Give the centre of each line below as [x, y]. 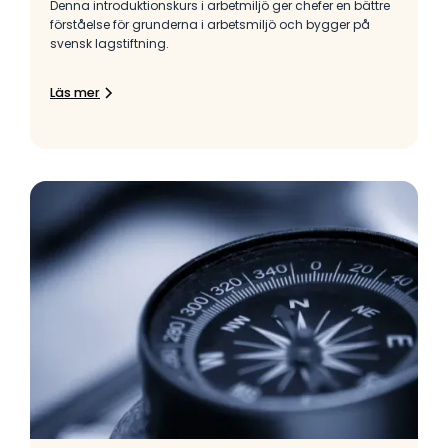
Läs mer [75, 92]
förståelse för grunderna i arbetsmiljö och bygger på [210, 24]
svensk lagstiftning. [109, 43]
